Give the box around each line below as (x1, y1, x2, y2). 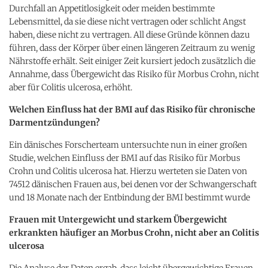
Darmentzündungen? (9, 117, 100, 128)
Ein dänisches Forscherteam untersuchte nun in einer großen (9, 139, 247, 150)
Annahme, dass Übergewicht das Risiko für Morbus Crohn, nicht (9, 68, 259, 80)
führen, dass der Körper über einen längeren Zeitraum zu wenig (9, 42, 255, 53)
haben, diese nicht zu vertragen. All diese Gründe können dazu (9, 29, 250, 40)
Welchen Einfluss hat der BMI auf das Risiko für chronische (9, 103, 255, 115)
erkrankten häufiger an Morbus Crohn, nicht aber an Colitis (9, 227, 259, 238)
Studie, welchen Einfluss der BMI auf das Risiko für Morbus (9, 152, 240, 163)
